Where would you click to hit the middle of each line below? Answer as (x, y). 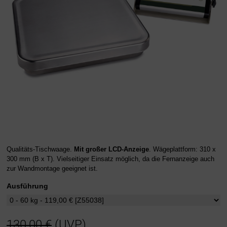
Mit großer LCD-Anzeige (111, 149)
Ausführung (27, 186)
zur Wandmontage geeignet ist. (52, 168)
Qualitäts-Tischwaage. (40, 149)
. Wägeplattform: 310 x (182, 149)
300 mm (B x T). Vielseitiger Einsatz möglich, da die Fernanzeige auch (110, 159)
